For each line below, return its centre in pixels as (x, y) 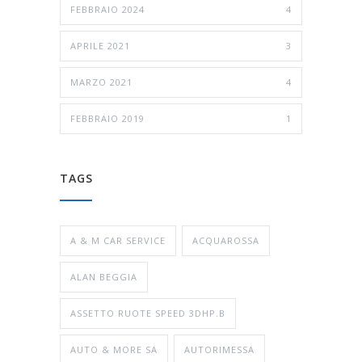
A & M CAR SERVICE (118, 241)
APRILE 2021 (100, 46)
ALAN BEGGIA (104, 277)
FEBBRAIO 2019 (107, 119)
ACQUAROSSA (226, 241)
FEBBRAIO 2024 (107, 10)
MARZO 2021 (101, 82)
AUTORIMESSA (219, 350)
